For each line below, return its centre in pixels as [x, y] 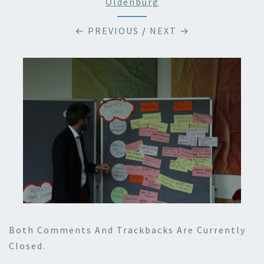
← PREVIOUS [107, 31]
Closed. [27, 245]
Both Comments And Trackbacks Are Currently [127, 230]
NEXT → [169, 31]
